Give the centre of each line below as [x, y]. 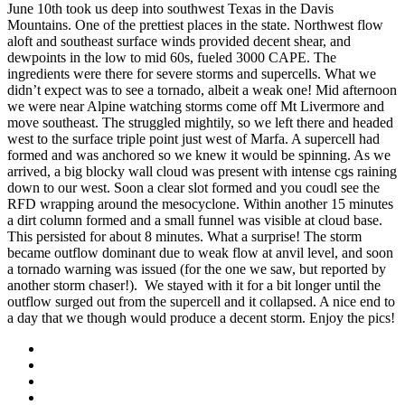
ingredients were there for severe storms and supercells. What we [192, 74]
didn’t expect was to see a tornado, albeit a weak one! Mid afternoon [202, 90]
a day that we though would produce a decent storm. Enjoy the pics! [201, 318]
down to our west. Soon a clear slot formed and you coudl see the [193, 188]
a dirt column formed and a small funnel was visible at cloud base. [195, 221]
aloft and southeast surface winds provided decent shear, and [179, 42]
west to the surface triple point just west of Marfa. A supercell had [193, 139]
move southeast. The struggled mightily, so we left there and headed [200, 123]
